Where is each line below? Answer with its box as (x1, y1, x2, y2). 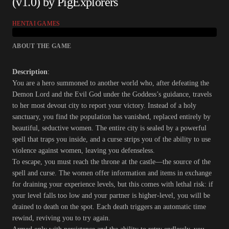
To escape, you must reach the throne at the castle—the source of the (12, 158, 211, 166)
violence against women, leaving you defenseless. (12, 147, 155, 155)
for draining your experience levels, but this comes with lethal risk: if (12, 180, 213, 189)
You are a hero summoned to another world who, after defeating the (12, 79, 209, 87)
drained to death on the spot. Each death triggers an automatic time (12, 203, 206, 211)
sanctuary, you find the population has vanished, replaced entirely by (12, 113, 211, 121)
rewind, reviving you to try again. (12, 214, 110, 222)
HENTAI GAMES (12, 20, 60, 28)
